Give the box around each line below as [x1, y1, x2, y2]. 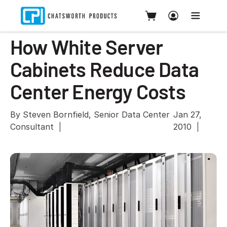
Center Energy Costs [10, 79, 185, 103]
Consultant [10, 122, 54, 132]
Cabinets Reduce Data [10, 57, 199, 81]
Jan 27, [173, 109, 202, 120]
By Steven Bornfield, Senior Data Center [10, 109, 170, 120]
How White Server [10, 34, 163, 59]
